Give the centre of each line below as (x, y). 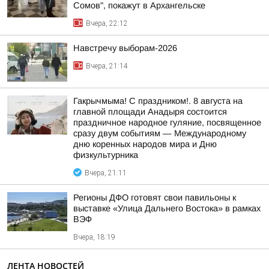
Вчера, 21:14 (107, 66)
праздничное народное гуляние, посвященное (167, 122)
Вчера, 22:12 (107, 23)
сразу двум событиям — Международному (160, 133)
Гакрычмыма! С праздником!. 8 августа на (158, 101)
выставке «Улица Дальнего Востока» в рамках (167, 208)
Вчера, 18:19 (94, 237)
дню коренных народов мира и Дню (145, 144)
